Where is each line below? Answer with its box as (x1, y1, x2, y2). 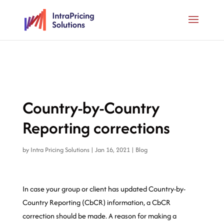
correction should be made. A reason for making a (22, 210, 176, 221)
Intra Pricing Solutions (30, 145, 89, 154)
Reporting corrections (22, 116, 170, 139)
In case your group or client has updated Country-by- (22, 183, 185, 194)
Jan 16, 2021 (94, 145, 130, 154)
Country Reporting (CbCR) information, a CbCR (22, 197, 170, 207)
